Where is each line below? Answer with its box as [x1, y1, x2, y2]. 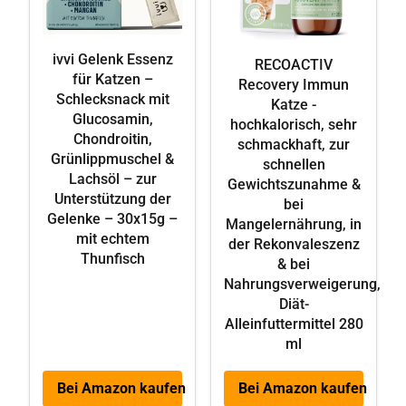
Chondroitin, [72, 130, 152, 148]
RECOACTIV [255, 55, 333, 73]
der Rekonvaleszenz [227, 235, 360, 253]
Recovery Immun [238, 75, 349, 93]
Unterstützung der [53, 189, 171, 208]
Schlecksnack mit [55, 90, 169, 108]
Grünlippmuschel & [51, 150, 174, 168]
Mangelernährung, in [226, 215, 362, 233]
